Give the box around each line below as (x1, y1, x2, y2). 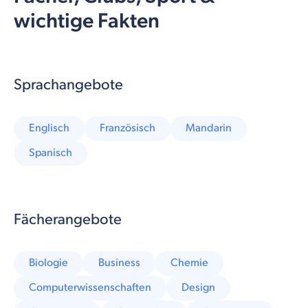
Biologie (29, 256, 68, 269)
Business (98, 256, 140, 269)
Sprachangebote (14, 75, 123, 94)
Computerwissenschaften (29, 280, 151, 294)
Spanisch (29, 146, 72, 159)
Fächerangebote (14, 210, 122, 229)
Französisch (100, 121, 155, 135)
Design (181, 280, 215, 294)
